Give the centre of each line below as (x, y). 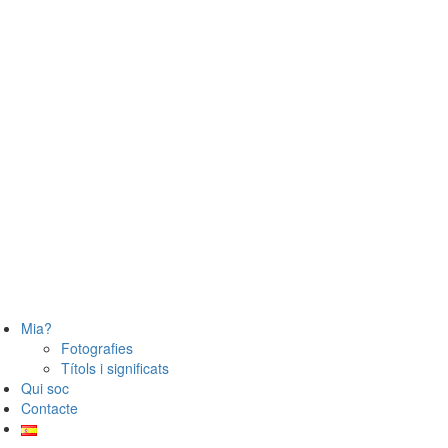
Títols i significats (115, 368)
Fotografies (97, 348)
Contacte (49, 408)
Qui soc (45, 388)
